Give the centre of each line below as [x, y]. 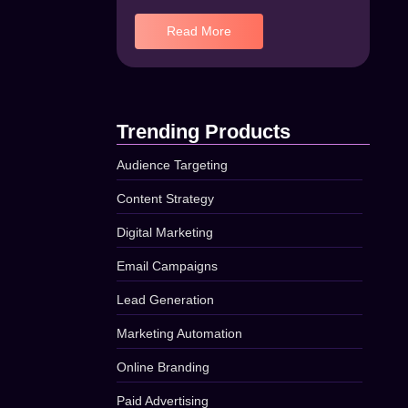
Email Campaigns [168, 266]
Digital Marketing [165, 232]
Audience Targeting [173, 165]
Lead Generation [166, 300]
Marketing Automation [180, 333]
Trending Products [204, 132]
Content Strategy [166, 199]
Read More [199, 31]
